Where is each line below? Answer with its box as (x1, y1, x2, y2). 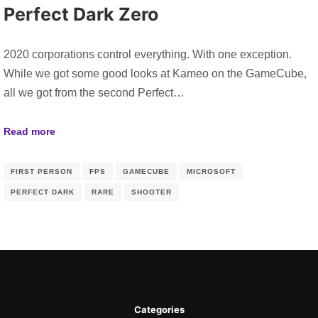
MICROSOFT (187, 167, 236, 175)
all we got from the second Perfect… (4, 86, 185, 99)
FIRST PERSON (11, 167, 72, 175)
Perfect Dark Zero (4, 4, 158, 26)
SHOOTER (131, 187, 172, 196)
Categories (133, 304, 185, 315)
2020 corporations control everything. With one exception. (4, 48, 292, 60)
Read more (4, 125, 55, 137)
